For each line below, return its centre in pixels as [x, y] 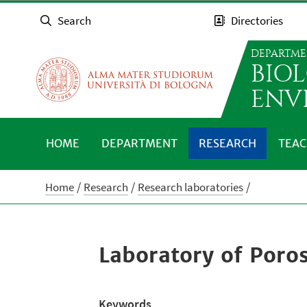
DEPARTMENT [139, 143]
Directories [257, 21]
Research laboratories [191, 187]
